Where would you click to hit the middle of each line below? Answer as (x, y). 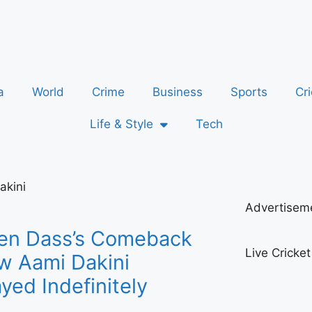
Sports (249, 92)
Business (178, 92)
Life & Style (121, 124)
